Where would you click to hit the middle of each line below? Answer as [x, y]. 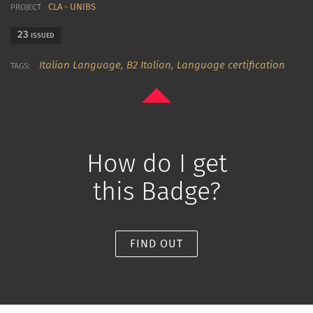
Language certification [231, 65]
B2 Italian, [152, 65]
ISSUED [41, 36]
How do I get [156, 163]
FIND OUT [156, 243]
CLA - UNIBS [72, 7]
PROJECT [26, 7]
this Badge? [156, 191]
